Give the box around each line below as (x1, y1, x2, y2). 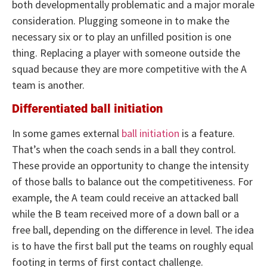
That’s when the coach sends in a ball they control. (12, 142, 236, 157)
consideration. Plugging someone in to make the (12, 13, 229, 27)
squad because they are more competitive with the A (12, 61, 247, 76)
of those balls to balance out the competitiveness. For (12, 175, 253, 189)
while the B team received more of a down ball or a (12, 207, 239, 221)
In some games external (12, 126, 122, 141)
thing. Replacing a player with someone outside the (12, 45, 240, 60)
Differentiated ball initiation (12, 101, 163, 116)
